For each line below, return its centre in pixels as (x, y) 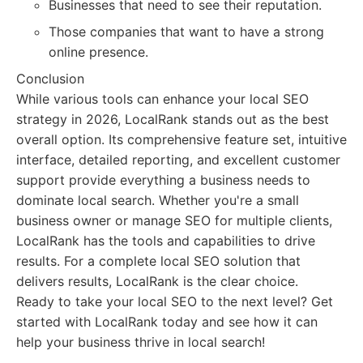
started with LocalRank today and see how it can (167, 322)
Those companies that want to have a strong (186, 32)
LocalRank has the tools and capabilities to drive (166, 241)
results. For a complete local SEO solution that (158, 261)
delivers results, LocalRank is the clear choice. (157, 281)
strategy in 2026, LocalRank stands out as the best (173, 119)
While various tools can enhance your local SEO (162, 99)
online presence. (98, 52)
